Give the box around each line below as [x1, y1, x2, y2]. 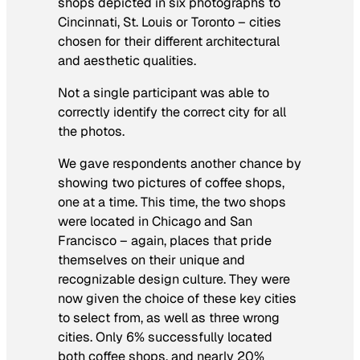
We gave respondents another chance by [58, 155, 301, 173]
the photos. [58, 122, 125, 140]
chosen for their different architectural [58, 32, 280, 50]
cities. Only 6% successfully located [58, 329, 272, 346]
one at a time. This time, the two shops [58, 194, 286, 211]
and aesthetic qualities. [58, 51, 196, 69]
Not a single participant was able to [58, 84, 269, 101]
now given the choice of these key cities [58, 290, 297, 308]
